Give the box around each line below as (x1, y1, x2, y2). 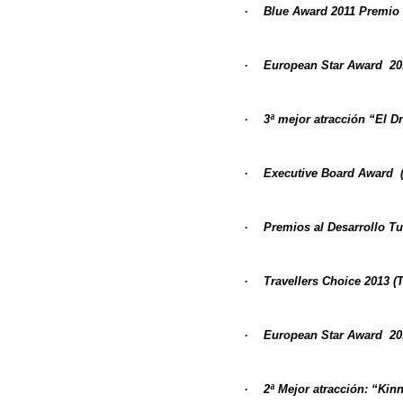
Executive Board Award (264, 166, 397, 181)
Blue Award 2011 (264, 4, 355, 19)
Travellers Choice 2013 (264, 274, 390, 289)
